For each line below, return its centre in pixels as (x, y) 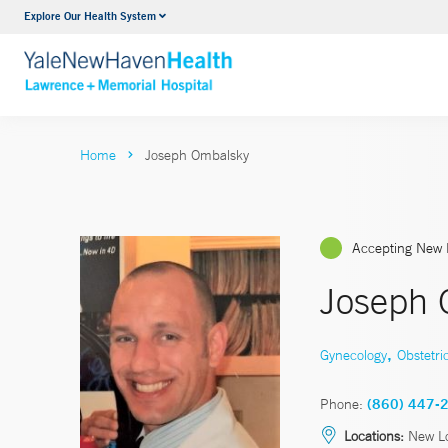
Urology (174, 19)
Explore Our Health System (90, 15)
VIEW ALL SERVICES (223, 57)
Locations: (374, 435)
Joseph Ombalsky (197, 155)
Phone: (341, 403)
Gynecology (353, 354)
